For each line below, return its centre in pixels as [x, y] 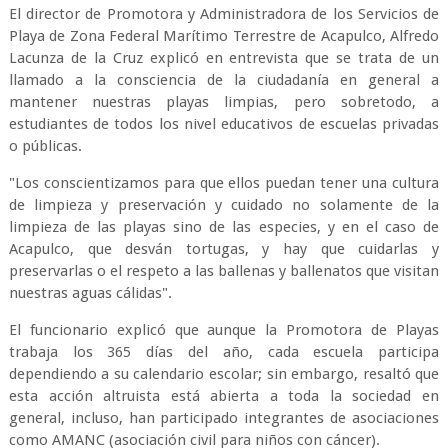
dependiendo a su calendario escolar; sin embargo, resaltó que [224, 374]
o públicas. [47, 146]
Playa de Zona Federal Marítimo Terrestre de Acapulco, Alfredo [224, 36]
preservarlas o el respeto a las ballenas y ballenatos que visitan [224, 271]
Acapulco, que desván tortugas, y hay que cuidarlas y [224, 249]
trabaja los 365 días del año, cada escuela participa [224, 352]
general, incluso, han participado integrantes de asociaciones [224, 418]
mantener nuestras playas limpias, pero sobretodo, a [224, 102]
